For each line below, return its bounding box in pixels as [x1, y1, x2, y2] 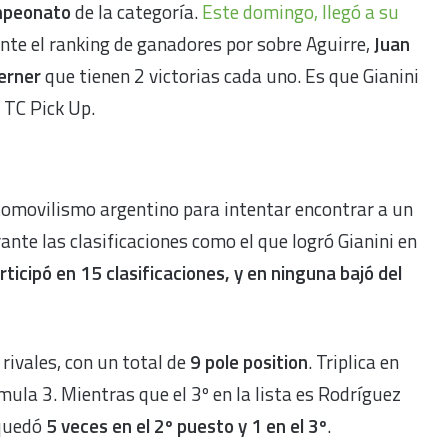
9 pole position [190, 346, 308, 376]
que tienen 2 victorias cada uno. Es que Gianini [41, 61, 419, 90]
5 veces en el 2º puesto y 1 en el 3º [46, 410, 327, 440]
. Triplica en [308, 346, 399, 376]
